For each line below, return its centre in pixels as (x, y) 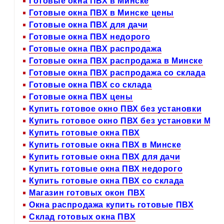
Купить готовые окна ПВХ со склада (106, 180)
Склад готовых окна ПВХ (82, 216)
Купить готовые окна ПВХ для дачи (105, 156)
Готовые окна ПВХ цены (81, 96)
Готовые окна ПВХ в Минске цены (101, 12)
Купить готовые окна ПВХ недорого (106, 168)
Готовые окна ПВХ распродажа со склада (117, 72)
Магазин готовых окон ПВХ (87, 192)
